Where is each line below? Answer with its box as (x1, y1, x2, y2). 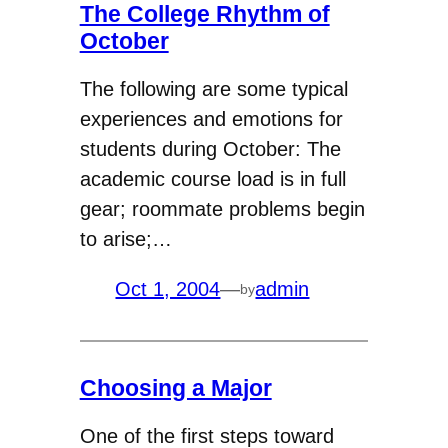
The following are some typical (79, 78, 348, 101)
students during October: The (79, 138, 341, 161)
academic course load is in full (79, 168, 346, 191)
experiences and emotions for (79, 108, 343, 131)
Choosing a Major (79, 374, 272, 401)
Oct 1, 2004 (115, 278, 221, 301)
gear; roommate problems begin (79, 198, 365, 221)
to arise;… (79, 228, 172, 251)
